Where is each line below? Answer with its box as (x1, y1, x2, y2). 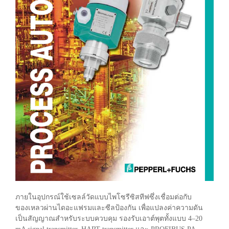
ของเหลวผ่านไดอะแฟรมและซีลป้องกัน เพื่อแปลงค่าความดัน (15, 203, 203, 212)
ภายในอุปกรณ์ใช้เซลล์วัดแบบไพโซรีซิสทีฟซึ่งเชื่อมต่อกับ (15, 193, 192, 201)
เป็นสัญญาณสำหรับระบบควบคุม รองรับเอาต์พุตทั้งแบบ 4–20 (15, 214, 202, 222)
